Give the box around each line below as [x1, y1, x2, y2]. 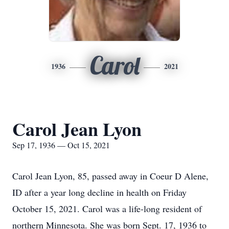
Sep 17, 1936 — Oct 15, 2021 [12, 140, 110, 150]
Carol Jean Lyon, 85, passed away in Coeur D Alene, [12, 170, 209, 182]
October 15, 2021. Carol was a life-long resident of [12, 202, 202, 215]
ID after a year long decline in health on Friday [12, 186, 187, 198]
